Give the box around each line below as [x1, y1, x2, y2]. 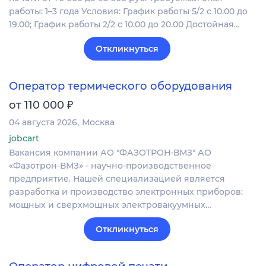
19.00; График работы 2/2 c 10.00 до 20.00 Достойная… [9, 18, 240, 30]
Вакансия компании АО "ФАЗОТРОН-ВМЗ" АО [9, 147, 211, 158]
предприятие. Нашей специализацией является [9, 173, 225, 184]
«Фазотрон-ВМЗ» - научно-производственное [9, 160, 211, 171]
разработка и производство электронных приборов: [9, 186, 243, 197]
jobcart [9, 132, 39, 144]
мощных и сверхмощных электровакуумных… [9, 199, 211, 210]
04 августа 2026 [9, 116, 77, 128]
